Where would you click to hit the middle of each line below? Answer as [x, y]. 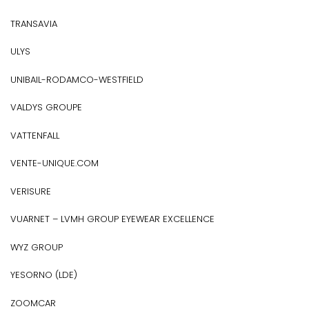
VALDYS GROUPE [46, 107]
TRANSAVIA [34, 23]
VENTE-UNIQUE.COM [54, 163]
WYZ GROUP [37, 247]
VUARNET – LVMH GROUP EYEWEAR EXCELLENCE [112, 219]
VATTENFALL [35, 135]
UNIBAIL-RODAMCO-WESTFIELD [77, 79]
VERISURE [31, 191]
